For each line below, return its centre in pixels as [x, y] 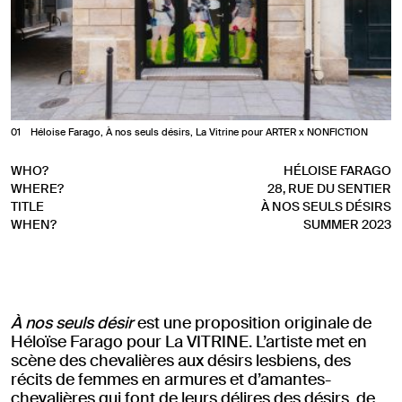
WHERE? [37, 188]
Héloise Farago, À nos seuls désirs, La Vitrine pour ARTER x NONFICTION [199, 131]
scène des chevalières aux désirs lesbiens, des [181, 360]
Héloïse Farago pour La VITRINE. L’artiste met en [189, 341]
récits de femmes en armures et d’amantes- [171, 379]
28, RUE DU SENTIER [329, 188]
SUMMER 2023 [347, 224]
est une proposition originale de [253, 323]
